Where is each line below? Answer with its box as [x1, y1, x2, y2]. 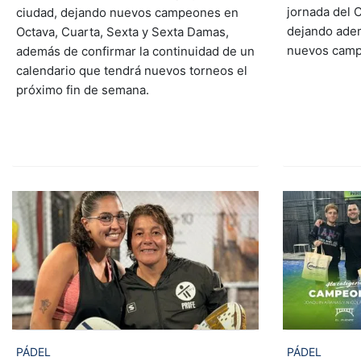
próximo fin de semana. [15, 82, 149, 98]
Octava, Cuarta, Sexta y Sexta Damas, [15, 24, 229, 40]
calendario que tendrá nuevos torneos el [15, 63, 247, 79]
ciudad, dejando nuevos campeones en [15, 5, 239, 21]
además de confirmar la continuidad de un [15, 44, 255, 60]
